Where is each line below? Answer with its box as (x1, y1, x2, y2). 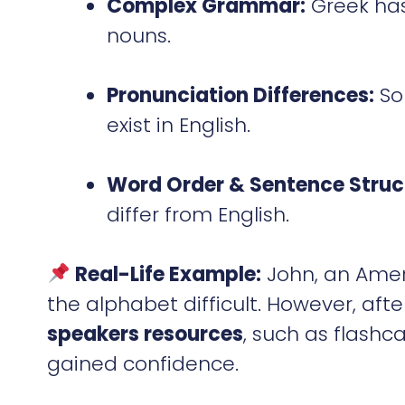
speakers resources (47, 319, 243, 348)
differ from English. (107, 200, 289, 229)
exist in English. (107, 110, 250, 139)
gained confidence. (47, 349, 239, 378)
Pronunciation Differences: (107, 80, 374, 109)
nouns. (107, 21, 171, 50)
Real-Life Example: (75, 259, 262, 288)
